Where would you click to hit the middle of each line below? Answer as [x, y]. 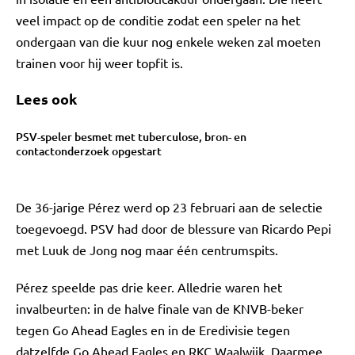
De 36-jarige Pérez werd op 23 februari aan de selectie [169, 207]
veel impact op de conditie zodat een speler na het [158, 20]
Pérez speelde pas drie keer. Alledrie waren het [149, 287]
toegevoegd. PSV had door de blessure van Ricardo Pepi [174, 228]
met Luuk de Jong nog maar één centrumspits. [147, 250]
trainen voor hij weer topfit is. [99, 63]
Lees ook [46, 99]
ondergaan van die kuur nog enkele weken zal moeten [168, 41]
